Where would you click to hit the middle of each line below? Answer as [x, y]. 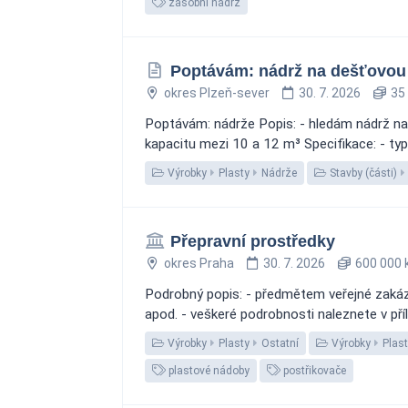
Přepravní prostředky [252, 241]
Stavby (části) [362, 173]
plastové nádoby [208, 371]
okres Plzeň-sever [216, 93]
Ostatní [280, 343]
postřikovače [313, 371]
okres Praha [199, 263]
